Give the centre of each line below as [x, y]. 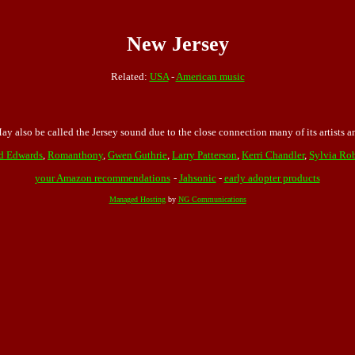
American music [210, 76]
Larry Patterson [204, 155]
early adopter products [272, 178]
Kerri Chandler [273, 155]
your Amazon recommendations [102, 178]
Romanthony [75, 155]
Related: [130, 76]
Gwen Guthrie [137, 155]
